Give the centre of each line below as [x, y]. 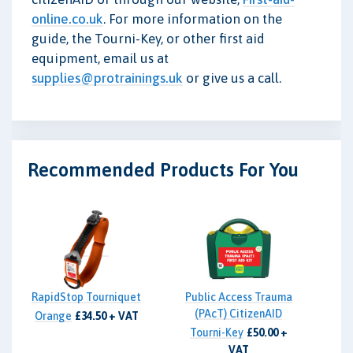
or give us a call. [232, 78]
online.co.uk [67, 19]
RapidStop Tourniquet [86, 297]
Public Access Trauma [238, 297]
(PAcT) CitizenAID [238, 314]
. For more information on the [193, 19]
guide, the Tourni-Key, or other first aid [148, 38]
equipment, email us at [100, 58]
